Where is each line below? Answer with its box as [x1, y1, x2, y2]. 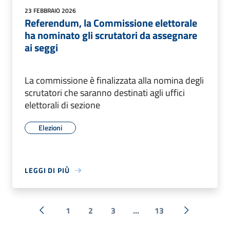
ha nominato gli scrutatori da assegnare [25, 27, 197, 44]
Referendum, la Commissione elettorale [25, 15, 197, 31]
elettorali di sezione [25, 98, 100, 112]
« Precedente [41, 209, 88, 222]
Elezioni [39, 122, 62, 133]
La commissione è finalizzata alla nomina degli [25, 73, 204, 88]
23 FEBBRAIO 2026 [25, 6, 76, 16]
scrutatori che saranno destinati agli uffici [25, 86, 185, 100]
